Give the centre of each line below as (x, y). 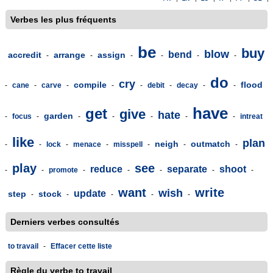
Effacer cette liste (81, 246)
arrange (69, 55)
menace (87, 144)
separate (187, 169)
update (90, 193)
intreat (251, 116)
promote (63, 170)
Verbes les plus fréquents (63, 19)
